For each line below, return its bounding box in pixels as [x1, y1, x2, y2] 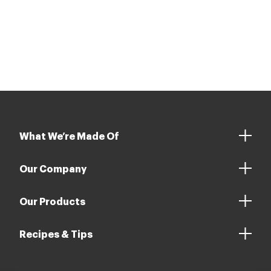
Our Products [19, 197, 85, 207]
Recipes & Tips [19, 229, 93, 240]
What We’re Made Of [19, 131, 119, 142]
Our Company [19, 164, 87, 174]
